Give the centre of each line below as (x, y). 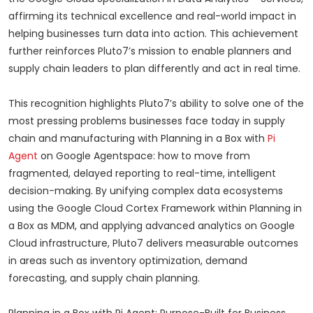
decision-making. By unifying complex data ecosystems (146, 191)
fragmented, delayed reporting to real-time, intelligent (142, 174)
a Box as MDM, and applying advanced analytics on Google (152, 226)
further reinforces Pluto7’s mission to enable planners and (150, 51)
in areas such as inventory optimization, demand (128, 261)
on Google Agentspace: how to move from (144, 156)
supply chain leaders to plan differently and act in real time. (154, 69)
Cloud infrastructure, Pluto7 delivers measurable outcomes (153, 243)
